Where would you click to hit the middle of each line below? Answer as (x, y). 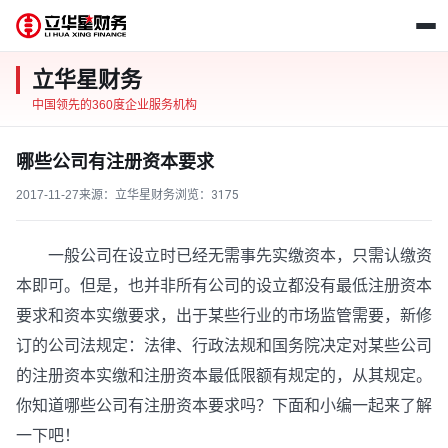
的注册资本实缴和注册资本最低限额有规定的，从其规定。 (224, 375)
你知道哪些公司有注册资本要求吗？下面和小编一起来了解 (224, 405)
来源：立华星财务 (127, 195)
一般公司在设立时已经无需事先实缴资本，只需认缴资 (224, 255)
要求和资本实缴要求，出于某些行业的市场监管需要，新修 (224, 315)
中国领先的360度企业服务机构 (114, 105)
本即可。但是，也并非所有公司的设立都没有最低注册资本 (224, 285)
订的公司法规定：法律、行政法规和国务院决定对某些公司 (224, 345)
